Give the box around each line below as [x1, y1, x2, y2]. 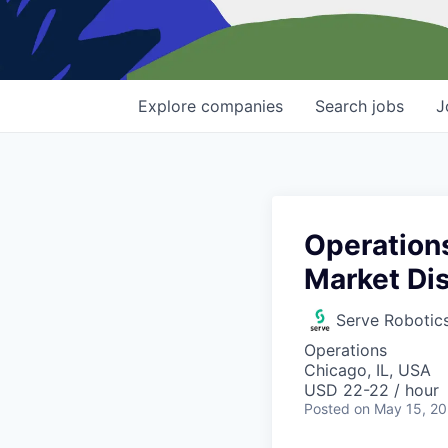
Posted [304, 400, 350, 418]
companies [201, 96, 283, 117]
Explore [138, 96, 201, 117]
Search [315, 96, 372, 117]
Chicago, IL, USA [304, 360, 431, 381]
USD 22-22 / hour [304, 380, 439, 401]
